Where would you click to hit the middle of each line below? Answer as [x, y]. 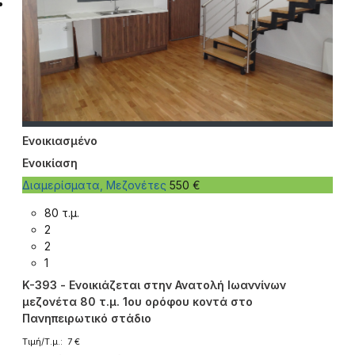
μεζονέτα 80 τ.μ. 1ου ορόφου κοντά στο [137, 301]
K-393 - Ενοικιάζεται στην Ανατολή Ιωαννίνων [154, 284]
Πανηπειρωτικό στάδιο [87, 318]
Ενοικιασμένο [60, 140]
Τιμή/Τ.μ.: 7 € [51, 341]
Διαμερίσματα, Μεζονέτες [96, 185]
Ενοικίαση [50, 162]
